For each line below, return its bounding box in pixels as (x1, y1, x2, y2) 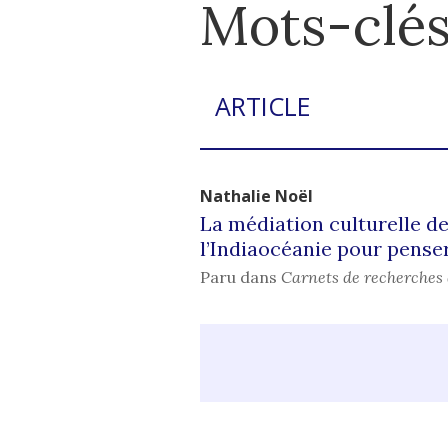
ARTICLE (214, 89, 311, 123)
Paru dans (199, 267, 281, 287)
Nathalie (199, 185, 275, 207)
